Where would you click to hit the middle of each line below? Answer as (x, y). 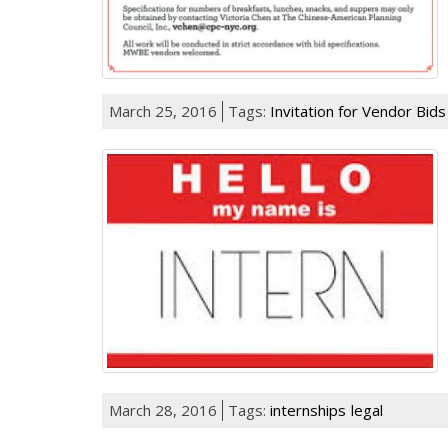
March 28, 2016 (163, 410)
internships (308, 410)
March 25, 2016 (163, 111)
